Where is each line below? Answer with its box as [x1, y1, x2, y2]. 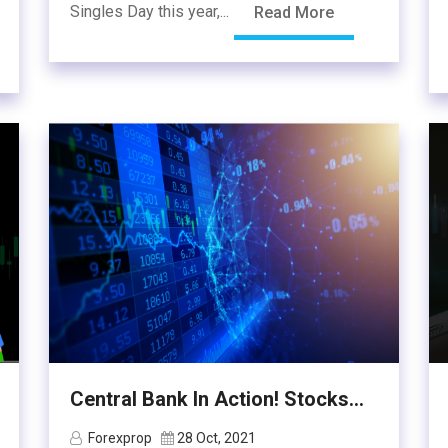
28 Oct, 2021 [177, 430, 256, 446]
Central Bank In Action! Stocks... [70, 387, 364, 411]
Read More [254, 3, 334, 22]
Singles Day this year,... [70, 2, 233, 22]
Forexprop [88, 430, 152, 446]
